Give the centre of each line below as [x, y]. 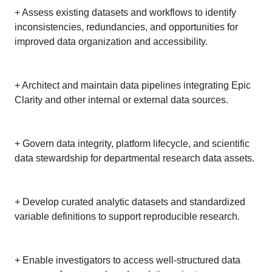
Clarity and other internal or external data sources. [121, 100]
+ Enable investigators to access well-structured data [127, 260]
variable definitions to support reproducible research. [127, 216]
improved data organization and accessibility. [111, 42]
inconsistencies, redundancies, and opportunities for [126, 27]
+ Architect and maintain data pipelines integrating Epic [133, 85]
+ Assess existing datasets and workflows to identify [125, 12]
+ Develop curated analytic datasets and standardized [130, 202]
